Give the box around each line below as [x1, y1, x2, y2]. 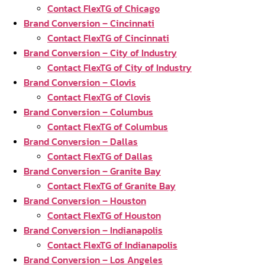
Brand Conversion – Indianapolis [24, 223, 163, 237]
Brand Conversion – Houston [24, 193, 146, 208]
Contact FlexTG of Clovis [47, 90, 151, 104]
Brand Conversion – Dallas [24, 134, 138, 148]
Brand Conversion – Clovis [24, 75, 136, 89]
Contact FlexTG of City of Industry [47, 60, 192, 75]
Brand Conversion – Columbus [24, 105, 153, 119]
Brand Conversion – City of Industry [24, 46, 177, 60]
